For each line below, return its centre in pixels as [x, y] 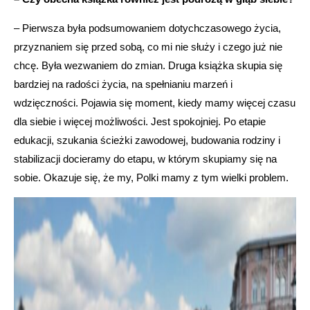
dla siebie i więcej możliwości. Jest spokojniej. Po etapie [140, 121]
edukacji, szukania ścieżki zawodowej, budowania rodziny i [147, 140]
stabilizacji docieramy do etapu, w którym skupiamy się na [145, 158]
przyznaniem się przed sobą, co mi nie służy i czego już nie [148, 46]
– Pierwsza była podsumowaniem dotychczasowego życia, [147, 28]
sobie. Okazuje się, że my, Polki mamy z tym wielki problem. [151, 177]
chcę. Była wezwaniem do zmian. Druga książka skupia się [148, 65]
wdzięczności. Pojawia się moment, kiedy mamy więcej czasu [155, 102]
